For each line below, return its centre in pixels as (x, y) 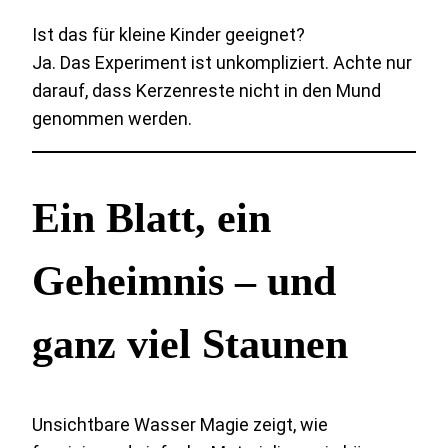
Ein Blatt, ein (151, 218)
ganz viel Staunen (190, 344)
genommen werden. (112, 118)
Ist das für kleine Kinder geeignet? (168, 34)
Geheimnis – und (184, 281)
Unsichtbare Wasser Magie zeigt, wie (180, 425)
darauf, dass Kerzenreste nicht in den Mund (206, 90)
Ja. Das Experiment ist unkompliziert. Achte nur (222, 62)
